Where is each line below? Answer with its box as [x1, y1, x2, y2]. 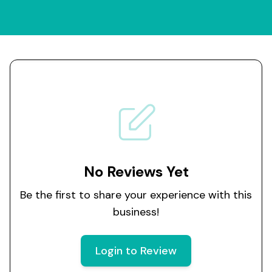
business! [113, 205, 159, 219]
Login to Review [95, 243, 177, 258]
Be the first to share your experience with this [20, 188, 252, 202]
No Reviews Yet [83, 162, 189, 181]
